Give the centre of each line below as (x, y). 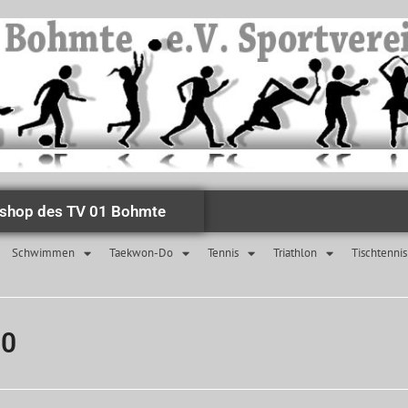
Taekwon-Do (141, 253)
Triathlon (295, 253)
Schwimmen (43, 253)
